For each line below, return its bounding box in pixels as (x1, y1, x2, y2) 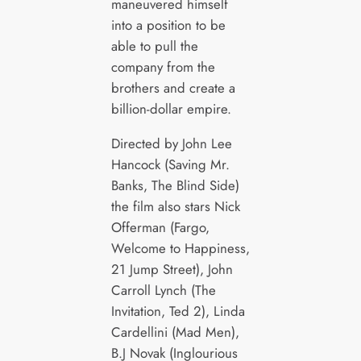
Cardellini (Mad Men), (110, 322, 239, 342)
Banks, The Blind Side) (110, 175, 239, 195)
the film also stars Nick (110, 196, 240, 216)
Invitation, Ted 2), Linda (110, 301, 245, 321)
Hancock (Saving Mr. (110, 154, 230, 174)
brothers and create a (110, 77, 235, 98)
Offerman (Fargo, (110, 217, 210, 237)
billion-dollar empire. (110, 98, 231, 118)
